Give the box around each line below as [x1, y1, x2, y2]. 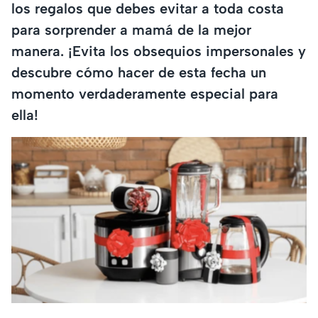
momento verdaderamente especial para [11, 84, 278, 102]
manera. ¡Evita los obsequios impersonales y [11, 42, 306, 60]
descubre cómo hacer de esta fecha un [11, 63, 266, 81]
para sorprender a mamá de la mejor [11, 21, 251, 38]
